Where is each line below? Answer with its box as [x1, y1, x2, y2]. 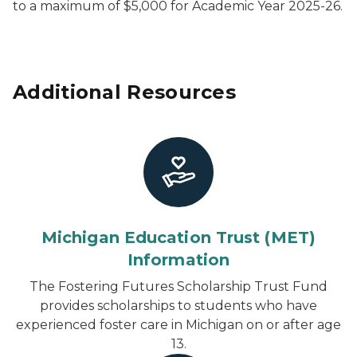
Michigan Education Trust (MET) [41, 228, 316, 247]
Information [127, 250, 230, 269]
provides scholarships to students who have [40, 298, 317, 313]
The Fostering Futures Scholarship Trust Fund [29, 279, 328, 294]
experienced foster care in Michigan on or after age [16, 317, 341, 332]
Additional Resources [13, 80, 236, 104]
